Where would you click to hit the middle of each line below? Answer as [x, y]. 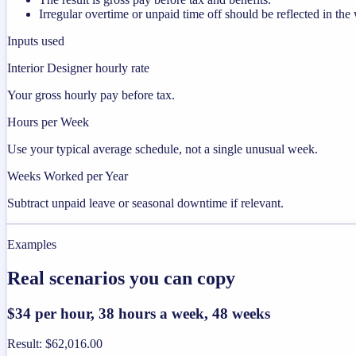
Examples [32, 244]
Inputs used [36, 41]
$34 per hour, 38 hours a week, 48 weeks [139, 313]
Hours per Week [48, 122]
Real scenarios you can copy [121, 278]
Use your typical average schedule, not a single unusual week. [163, 149]
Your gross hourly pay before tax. [91, 95]
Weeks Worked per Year [68, 176]
